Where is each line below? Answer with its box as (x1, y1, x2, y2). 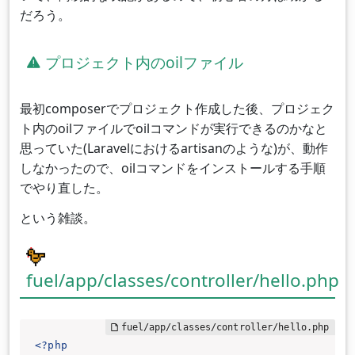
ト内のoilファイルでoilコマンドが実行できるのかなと (19, 120, 327, 138)
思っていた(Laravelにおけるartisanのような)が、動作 (19, 139, 328, 158)
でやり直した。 (19, 179, 109, 197)
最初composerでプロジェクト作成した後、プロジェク (19, 100, 334, 118)
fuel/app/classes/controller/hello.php (25, 267, 339, 292)
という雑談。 (19, 208, 96, 227)
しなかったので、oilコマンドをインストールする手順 (19, 159, 326, 177)
